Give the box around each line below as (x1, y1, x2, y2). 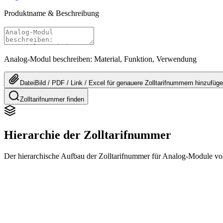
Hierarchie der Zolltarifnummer (4, 128, 171, 141)
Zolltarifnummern (145, 79, 193, 87)
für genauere (105, 79, 145, 87)
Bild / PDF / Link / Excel (35, 79, 105, 87)
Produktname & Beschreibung (4, 8, 99, 17)
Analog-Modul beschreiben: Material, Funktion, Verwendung (4, 54, 197, 63)
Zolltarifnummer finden (20, 95, 84, 103)
